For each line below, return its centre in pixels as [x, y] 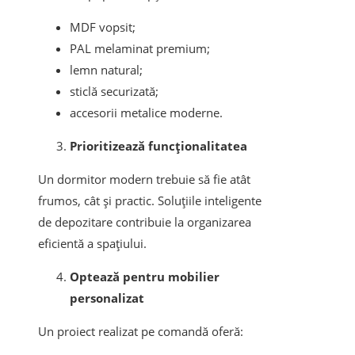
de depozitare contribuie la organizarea [145, 222]
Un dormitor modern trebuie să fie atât [144, 179]
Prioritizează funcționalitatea [158, 146]
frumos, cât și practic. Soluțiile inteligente [150, 201]
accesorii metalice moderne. [146, 113]
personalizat [107, 298]
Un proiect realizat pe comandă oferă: [141, 332]
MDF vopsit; [103, 27]
